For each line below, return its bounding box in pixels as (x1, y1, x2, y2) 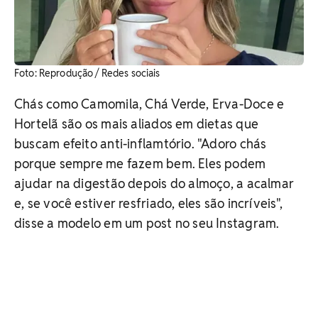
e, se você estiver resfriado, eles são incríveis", (14, 194, 283, 212)
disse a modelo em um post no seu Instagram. (14, 214, 280, 231)
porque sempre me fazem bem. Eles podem (14, 155, 266, 172)
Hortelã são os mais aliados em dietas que (14, 115, 259, 132)
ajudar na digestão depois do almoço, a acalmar (14, 175, 295, 192)
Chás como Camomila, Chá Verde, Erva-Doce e (14, 95, 285, 112)
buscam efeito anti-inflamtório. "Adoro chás (14, 135, 267, 152)
